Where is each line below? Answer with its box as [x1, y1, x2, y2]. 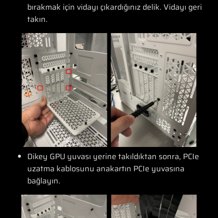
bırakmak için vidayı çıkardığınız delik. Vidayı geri [27, 1, 202, 14]
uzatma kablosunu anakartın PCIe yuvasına [27, 163, 184, 175]
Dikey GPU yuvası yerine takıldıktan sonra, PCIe [27, 150, 199, 163]
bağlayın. [27, 175, 60, 187]
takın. [27, 13, 48, 26]
